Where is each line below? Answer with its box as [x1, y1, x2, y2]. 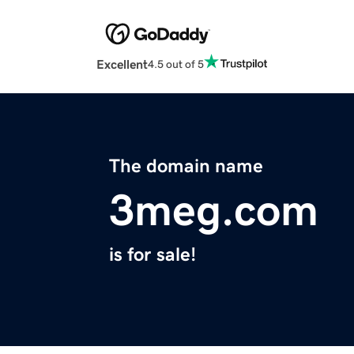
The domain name [109, 156, 263, 176]
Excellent [96, 58, 148, 71]
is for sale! [109, 245, 196, 265]
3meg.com [109, 188, 318, 233]
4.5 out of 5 [148, 58, 204, 70]
